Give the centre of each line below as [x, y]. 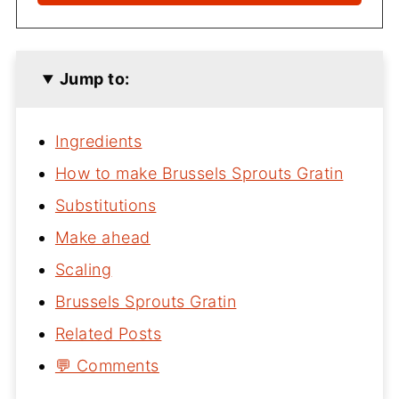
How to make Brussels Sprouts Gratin [199, 174]
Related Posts [108, 334]
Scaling [83, 270]
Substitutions [106, 206]
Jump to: [94, 79]
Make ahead [102, 238]
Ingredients [98, 142]
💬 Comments [107, 366]
